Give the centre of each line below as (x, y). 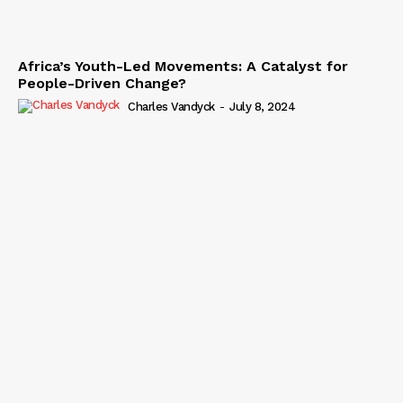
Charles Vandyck (171, 106)
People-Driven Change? (102, 83)
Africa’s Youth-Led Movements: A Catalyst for (183, 66)
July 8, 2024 (262, 106)
